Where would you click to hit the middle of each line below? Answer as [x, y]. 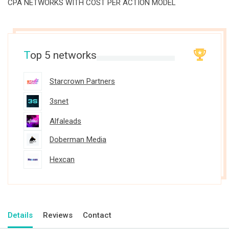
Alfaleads [65, 121]
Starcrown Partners [82, 81]
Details [20, 215]
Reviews [58, 215]
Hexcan [62, 159]
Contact [97, 215]
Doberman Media [78, 140]
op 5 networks [63, 55]
